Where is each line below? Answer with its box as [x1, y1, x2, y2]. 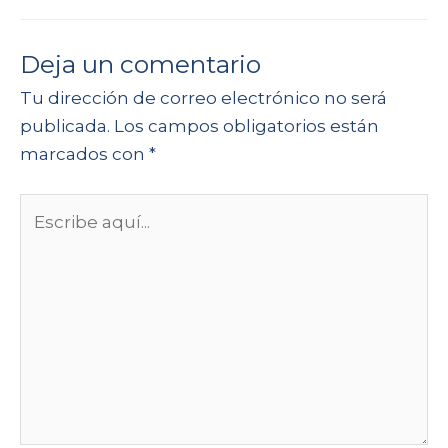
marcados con [20, 144, 149, 165]
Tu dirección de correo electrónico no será [20, 88, 387, 109]
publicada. [20, 116, 110, 137]
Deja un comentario [20, 49, 261, 80]
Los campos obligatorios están [114, 116, 379, 137]
